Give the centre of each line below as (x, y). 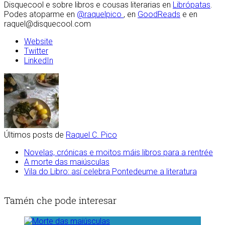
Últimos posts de (35, 135)
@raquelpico (100, 15)
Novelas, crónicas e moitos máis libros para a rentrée (119, 153)
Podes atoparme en (40, 15)
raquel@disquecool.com (47, 24)
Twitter (36, 51)
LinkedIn (39, 61)
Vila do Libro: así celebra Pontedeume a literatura (110, 172)
